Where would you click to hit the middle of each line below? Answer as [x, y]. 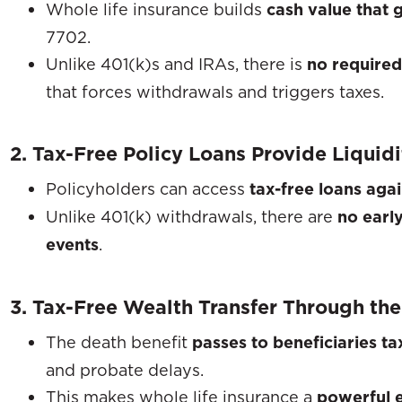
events [72, 244]
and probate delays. [125, 369]
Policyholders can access [148, 188]
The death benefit [119, 341]
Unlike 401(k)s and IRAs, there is [176, 63]
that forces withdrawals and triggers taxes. [215, 91]
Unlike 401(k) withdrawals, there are [192, 216]
